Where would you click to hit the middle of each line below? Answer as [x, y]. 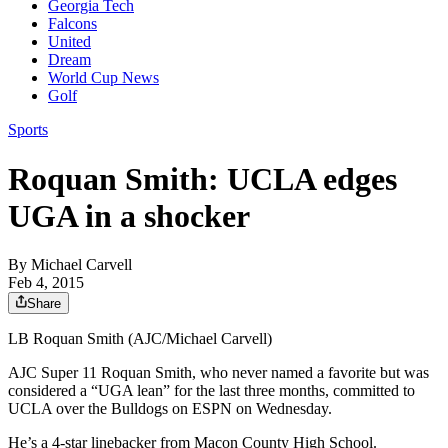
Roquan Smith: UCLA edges [202, 178]
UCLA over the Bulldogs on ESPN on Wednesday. [170, 409]
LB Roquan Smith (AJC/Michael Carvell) [140, 339]
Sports [28, 130]
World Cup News [103, 78]
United [69, 42]
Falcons [72, 24]
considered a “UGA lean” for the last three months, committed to [211, 391]
